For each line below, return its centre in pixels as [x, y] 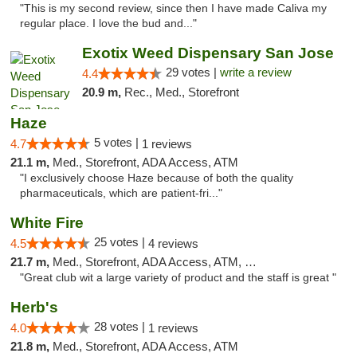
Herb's [34, 307]
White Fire [47, 223]
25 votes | [121, 242]
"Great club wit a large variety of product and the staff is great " [178, 278]
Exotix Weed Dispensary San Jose [208, 53]
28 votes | [121, 326]
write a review [255, 72]
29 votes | [192, 72]
